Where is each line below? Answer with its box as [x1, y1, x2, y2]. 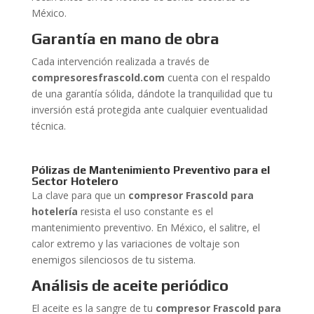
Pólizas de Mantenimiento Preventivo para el [31, 163, 270, 177]
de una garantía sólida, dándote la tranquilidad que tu [31, 87, 273, 100]
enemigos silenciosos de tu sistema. [31, 253, 196, 266]
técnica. [31, 119, 66, 132]
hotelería [31, 205, 78, 218]
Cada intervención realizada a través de [31, 55, 210, 68]
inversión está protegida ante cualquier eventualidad [31, 103, 268, 116]
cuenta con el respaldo [164, 71, 271, 84]
